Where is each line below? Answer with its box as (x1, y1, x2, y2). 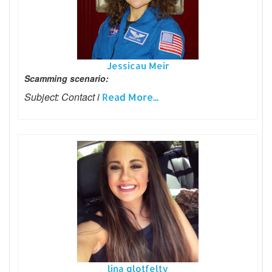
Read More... (102, 90, 158, 104)
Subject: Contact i (24, 90, 102, 104)
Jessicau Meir (106, 60, 169, 72)
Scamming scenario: (24, 72, 109, 85)
